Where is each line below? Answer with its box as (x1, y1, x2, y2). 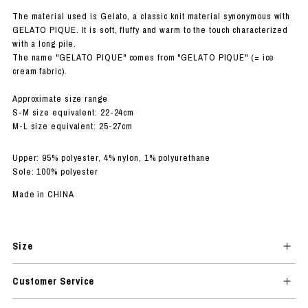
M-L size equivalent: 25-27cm (12, 120, 133, 132)
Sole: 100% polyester (12, 165, 98, 177)
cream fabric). (12, 65, 67, 77)
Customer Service (12, 274, 95, 287)
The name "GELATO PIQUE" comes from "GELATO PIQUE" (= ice (12, 51, 275, 63)
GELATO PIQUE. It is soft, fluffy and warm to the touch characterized (12, 23, 289, 36)
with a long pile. (12, 37, 77, 49)
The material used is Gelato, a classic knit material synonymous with (12, 10, 291, 22)
